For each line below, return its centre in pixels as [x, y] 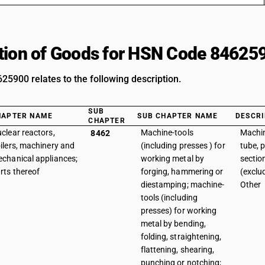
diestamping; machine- [182, 185]
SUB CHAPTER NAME [178, 116]
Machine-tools [167, 132]
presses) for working [179, 211]
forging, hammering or [182, 172]
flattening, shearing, [177, 250]
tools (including [169, 198]
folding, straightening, [181, 237]
